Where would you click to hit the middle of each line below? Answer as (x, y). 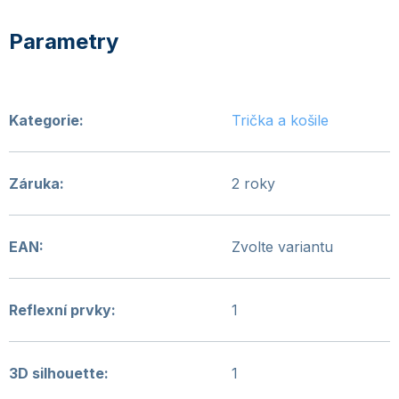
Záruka (34, 183)
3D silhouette (57, 373)
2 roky (253, 183)
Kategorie (44, 120)
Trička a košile (280, 120)
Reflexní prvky (60, 310)
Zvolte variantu (282, 247)
